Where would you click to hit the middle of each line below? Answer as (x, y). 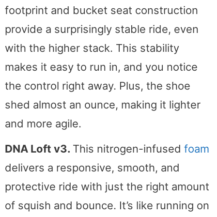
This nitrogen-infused (128, 148)
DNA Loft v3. (39, 148)
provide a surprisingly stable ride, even (102, 29)
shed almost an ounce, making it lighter (103, 104)
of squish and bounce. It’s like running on (107, 205)
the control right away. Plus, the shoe (98, 85)
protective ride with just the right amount (107, 186)
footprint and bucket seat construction (101, 10)
